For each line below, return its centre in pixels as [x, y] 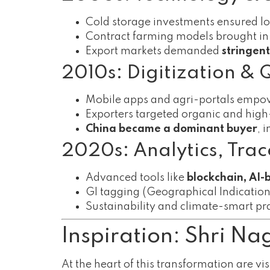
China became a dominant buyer [171, 129]
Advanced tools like [136, 178]
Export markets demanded [154, 52]
